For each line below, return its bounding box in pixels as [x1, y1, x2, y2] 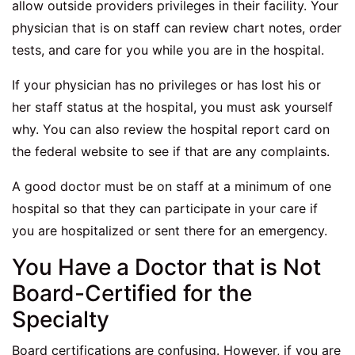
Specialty [12, 306, 109, 334]
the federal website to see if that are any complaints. [12, 143, 330, 160]
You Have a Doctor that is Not [12, 254, 321, 281]
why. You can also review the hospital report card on [12, 121, 330, 138]
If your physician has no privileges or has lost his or [12, 77, 321, 94]
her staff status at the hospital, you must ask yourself [12, 99, 333, 116]
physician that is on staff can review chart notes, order [12, 20, 342, 36]
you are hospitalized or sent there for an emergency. [12, 223, 327, 239]
